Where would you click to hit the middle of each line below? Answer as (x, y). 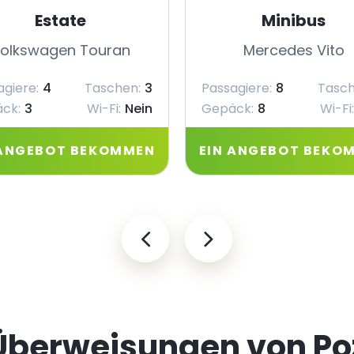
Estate (60, 21)
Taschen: (113, 88)
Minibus (294, 21)
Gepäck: (228, 109)
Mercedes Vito (294, 50)
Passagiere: (237, 88)
